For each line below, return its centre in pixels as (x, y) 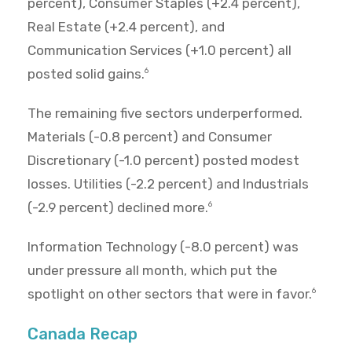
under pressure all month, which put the (152, 271)
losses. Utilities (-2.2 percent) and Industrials (168, 184)
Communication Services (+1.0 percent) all (159, 51)
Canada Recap (82, 334)
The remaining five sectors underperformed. (165, 114)
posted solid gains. (86, 74)
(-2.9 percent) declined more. (118, 208)
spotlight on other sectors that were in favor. (170, 294)
